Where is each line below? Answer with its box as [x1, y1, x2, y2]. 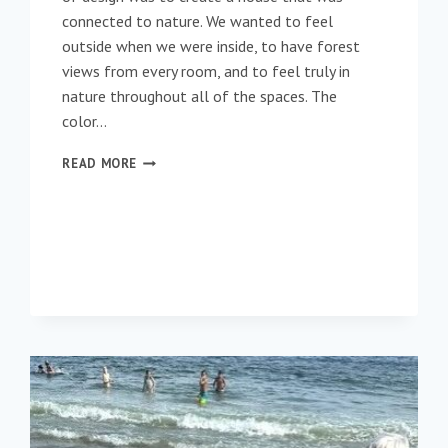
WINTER [136, 270, 188, 288]
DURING [136, 230, 187, 248]
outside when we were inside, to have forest [62, 36, 361, 57]
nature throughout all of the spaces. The [62, 86, 338, 107]
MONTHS [136, 290, 193, 308]
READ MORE [62, 155, 138, 173]
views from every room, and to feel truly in [62, 61, 351, 82]
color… [62, 111, 108, 132]
